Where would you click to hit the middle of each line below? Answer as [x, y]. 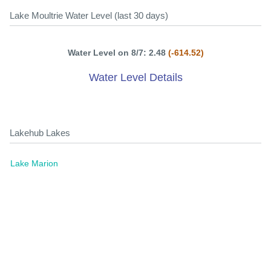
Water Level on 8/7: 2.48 [118, 53]
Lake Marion [34, 163]
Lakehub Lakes [40, 133]
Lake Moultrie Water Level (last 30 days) [89, 15]
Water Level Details [135, 77]
